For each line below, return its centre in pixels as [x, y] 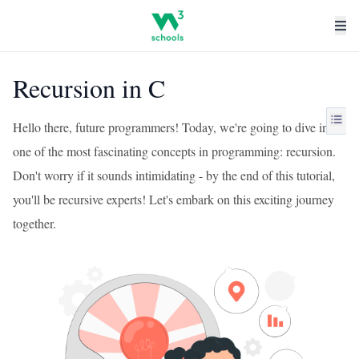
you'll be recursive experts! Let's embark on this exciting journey [173, 199]
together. [34, 223]
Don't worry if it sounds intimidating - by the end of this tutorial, [174, 175]
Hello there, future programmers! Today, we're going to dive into [175, 127]
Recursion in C [89, 88]
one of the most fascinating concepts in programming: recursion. [174, 151]
